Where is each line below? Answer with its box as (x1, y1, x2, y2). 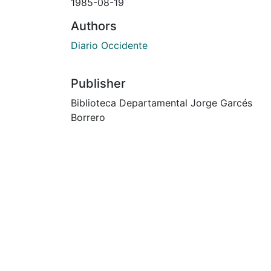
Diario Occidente (71, 39, 148, 51)
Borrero (71, 111, 105, 123)
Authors (71, 18, 117, 33)
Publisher (71, 76, 126, 91)
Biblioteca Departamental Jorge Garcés (71, 96, 252, 109)
